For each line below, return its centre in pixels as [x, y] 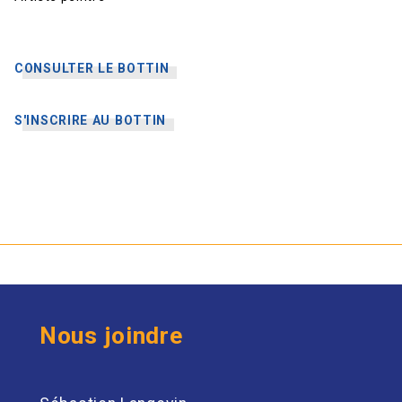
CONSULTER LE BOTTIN [92, 69]
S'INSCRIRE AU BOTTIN [91, 121]
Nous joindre [111, 336]
